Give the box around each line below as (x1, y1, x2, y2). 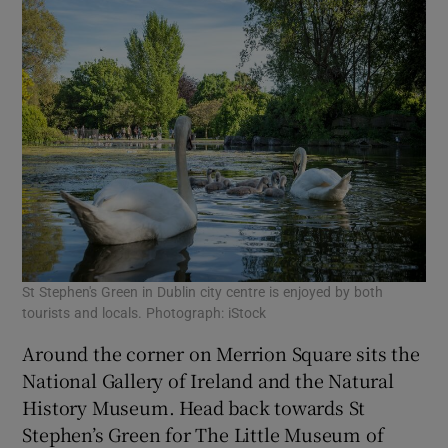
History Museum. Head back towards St (22, 394, 366, 421)
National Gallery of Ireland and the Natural (22, 367, 394, 394)
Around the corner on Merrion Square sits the (22, 340, 420, 367)
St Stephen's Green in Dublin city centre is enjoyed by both (22, 285, 384, 300)
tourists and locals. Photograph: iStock (22, 306, 267, 321)
